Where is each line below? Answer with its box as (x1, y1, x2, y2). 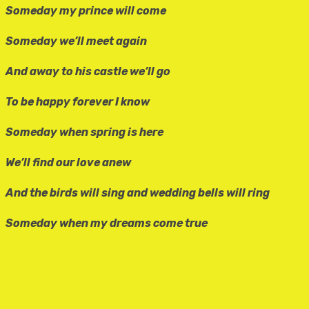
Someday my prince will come (6, 4, 166, 18)
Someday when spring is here (6, 126, 163, 139)
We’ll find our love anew (6, 156, 131, 170)
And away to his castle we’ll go (6, 65, 170, 79)
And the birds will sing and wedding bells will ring (6, 186, 270, 200)
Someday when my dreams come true (6, 217, 208, 230)
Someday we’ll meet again (6, 34, 147, 48)
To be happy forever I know (6, 95, 150, 109)
